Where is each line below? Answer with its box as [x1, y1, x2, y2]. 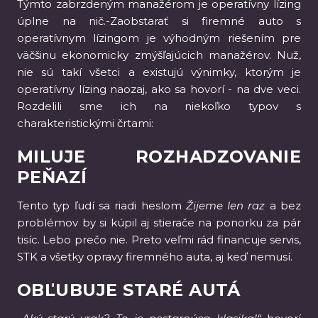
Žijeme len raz [185, 199, 265, 212]
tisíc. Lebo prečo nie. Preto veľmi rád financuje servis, [17, 233, 301, 246]
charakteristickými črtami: [17, 116, 153, 130]
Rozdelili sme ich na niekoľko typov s [17, 99, 301, 113]
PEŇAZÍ [17, 167, 87, 187]
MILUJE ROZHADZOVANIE [17, 146, 301, 167]
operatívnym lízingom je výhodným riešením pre [17, 31, 301, 45]
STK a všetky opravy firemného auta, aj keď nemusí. [17, 250, 292, 263]
